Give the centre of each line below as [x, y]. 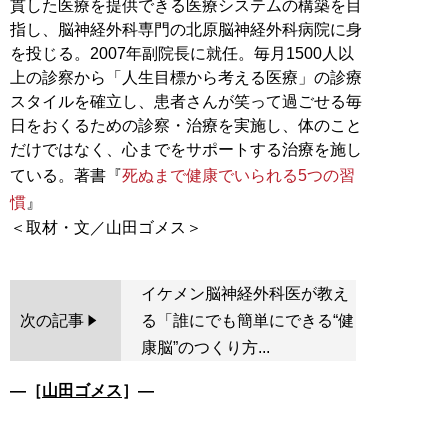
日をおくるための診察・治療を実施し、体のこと [186, 125]
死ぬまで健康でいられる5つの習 [238, 175]
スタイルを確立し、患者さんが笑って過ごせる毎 [186, 101]
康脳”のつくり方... [205, 347]
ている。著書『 [66, 175]
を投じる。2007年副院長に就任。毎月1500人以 [182, 53]
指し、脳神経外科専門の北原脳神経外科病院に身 [186, 29]
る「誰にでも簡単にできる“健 [247, 320]
